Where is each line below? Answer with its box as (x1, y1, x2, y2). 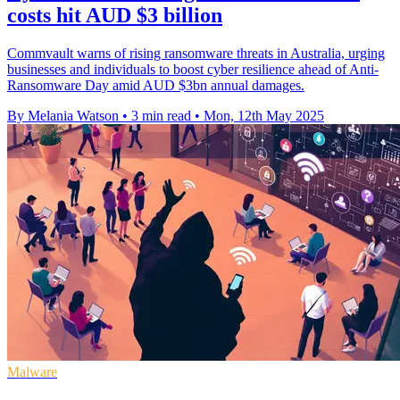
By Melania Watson (7, 108, 119, 124)
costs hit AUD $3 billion (7, 4, 222, 28)
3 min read (131, 108, 191, 124)
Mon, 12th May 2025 (204, 108, 324, 124)
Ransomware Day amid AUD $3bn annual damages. (7, 78, 304, 94)
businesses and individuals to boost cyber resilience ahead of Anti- (7, 62, 379, 78)
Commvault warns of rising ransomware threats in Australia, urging (7, 46, 385, 62)
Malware (7, 364, 57, 380)
